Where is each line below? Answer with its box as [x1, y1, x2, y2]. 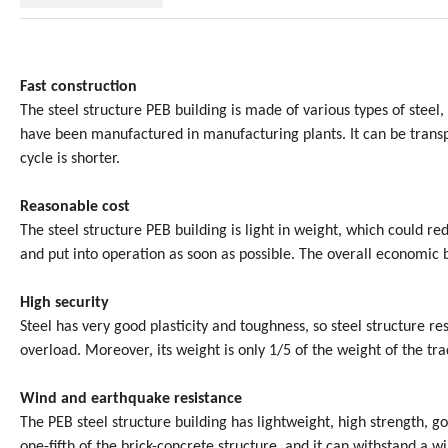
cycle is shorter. [20, 151, 120, 168]
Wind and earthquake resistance [20, 391, 242, 408]
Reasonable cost [20, 199, 130, 216]
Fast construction [20, 79, 137, 96]
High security [20, 295, 109, 312]
